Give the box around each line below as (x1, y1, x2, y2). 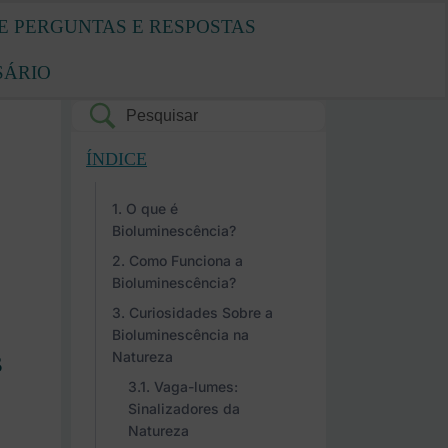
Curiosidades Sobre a (129, 304, 273, 321)
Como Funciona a (129, 252, 243, 269)
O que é (126, 200, 178, 217)
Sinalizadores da (128, 400, 240, 417)
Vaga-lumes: (154, 378, 238, 395)
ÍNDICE (86, 149, 147, 169)
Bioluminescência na (112, 326, 249, 343)
